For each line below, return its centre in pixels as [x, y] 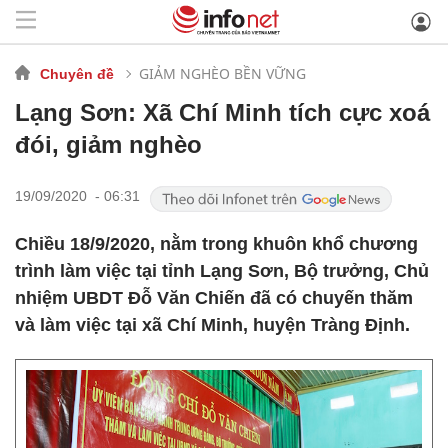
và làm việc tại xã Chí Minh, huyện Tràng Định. [212, 325]
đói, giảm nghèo [108, 144]
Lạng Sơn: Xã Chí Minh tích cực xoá [222, 112]
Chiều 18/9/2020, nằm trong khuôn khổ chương [216, 244]
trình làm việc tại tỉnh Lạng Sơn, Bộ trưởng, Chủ [222, 271]
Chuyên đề [77, 73]
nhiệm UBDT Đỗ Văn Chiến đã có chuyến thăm [214, 298]
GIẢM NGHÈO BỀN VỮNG [222, 73]
